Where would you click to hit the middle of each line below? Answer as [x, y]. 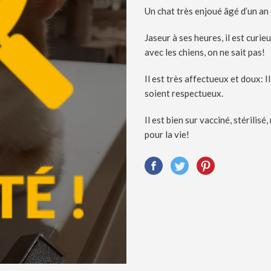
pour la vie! [167, 135]
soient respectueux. [184, 93]
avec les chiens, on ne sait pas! [205, 52]
